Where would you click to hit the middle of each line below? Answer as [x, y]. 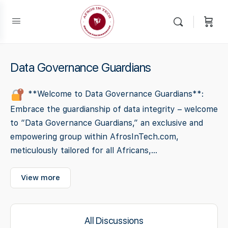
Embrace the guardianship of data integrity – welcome [114, 109]
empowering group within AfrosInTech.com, [94, 137]
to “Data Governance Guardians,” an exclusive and [107, 123]
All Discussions [114, 221]
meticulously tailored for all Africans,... [84, 150]
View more [40, 178]
